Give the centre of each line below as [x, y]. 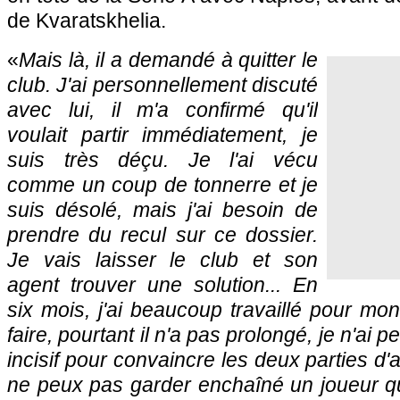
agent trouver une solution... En [162, 285]
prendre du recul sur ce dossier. [162, 235]
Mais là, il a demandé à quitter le [168, 60]
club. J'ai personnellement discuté [162, 85]
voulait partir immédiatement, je [162, 135]
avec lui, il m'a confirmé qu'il [162, 110]
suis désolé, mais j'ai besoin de [162, 210]
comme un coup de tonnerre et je [162, 185]
